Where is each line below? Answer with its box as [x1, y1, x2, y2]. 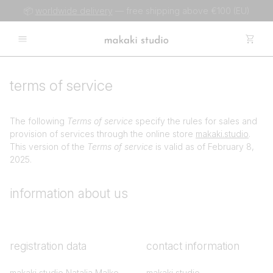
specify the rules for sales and [133, 116, 257, 126]
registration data [10, 239, 87, 252]
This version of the [10, 141, 87, 152]
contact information [146, 239, 239, 252]
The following [10, 116, 67, 126]
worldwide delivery [35, 5, 113, 16]
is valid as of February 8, [153, 141, 254, 152]
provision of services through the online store [10, 129, 196, 139]
